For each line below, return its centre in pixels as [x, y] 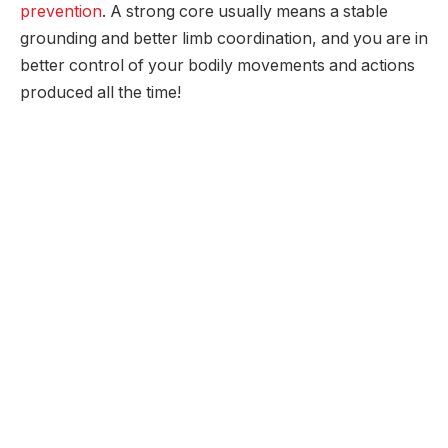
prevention [61, 12]
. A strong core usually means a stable [245, 12]
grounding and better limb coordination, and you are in [224, 39]
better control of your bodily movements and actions [217, 66]
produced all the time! [100, 93]
